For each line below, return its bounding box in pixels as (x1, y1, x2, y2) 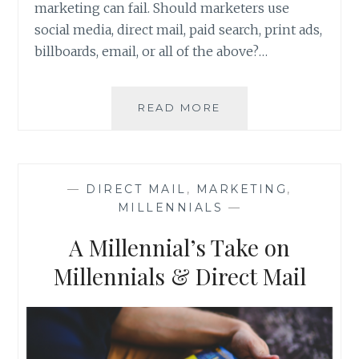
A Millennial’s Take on (69, 232, 290, 262)
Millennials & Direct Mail (53, 260, 306, 291)
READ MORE (138, 101, 221, 115)
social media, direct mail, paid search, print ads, (34, 22, 323, 38)
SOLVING (220, 100, 282, 114)
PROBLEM (220, 135, 288, 149)
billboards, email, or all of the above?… (34, 43, 268, 60)
